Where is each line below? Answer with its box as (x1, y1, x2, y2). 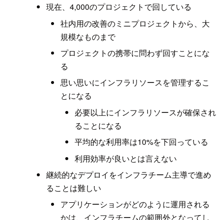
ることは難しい (46, 182, 102, 193)
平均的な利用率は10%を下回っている (74, 136, 208, 148)
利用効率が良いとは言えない (74, 152, 177, 164)
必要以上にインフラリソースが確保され (74, 106, 216, 118)
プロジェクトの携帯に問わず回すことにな (60, 47, 210, 58)
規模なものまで (60, 30, 116, 42)
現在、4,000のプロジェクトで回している (46, 1, 192, 13)
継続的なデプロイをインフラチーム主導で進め (46, 168, 212, 180)
